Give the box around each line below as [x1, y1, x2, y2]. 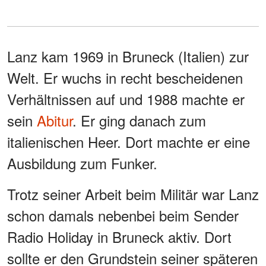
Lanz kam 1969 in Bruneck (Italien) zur [7, 45, 249, 66]
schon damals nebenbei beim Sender [7, 204, 239, 226]
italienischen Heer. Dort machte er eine [7, 131, 250, 152]
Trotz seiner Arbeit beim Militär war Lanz [7, 183, 259, 204]
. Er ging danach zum [72, 109, 206, 131]
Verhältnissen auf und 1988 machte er [7, 88, 245, 109]
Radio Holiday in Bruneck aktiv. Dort [7, 226, 232, 247]
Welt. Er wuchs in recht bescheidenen [7, 66, 243, 88]
